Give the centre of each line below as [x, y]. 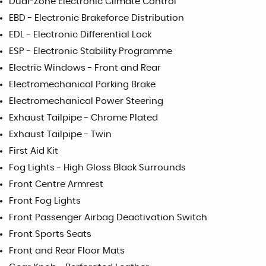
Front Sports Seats [50, 234]
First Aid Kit [34, 151]
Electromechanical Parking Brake [82, 84]
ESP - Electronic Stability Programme [91, 51]
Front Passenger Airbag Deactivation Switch [108, 217]
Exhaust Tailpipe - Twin [60, 134]
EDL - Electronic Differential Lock [80, 34]
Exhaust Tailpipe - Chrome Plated [83, 118]
